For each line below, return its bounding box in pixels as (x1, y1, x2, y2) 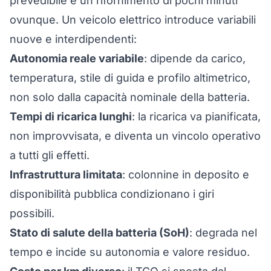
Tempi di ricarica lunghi (10, 110, 132, 123)
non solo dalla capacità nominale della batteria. (10, 91, 250, 103)
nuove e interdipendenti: (10, 33, 137, 45)
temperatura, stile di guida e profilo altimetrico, (10, 71, 250, 84)
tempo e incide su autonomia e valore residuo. (10, 246, 250, 258)
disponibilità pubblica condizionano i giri (10, 188, 214, 200)
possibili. (10, 207, 54, 220)
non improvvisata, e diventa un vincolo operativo (10, 129, 261, 142)
